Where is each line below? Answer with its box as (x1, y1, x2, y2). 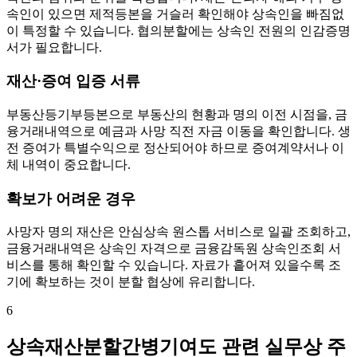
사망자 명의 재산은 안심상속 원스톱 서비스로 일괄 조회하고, (6, 225, 351, 239)
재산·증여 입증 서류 (6, 73, 140, 90)
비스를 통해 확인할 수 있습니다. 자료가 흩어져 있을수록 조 (6, 258, 341, 273)
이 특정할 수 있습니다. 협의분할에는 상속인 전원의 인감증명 (6, 23, 351, 37)
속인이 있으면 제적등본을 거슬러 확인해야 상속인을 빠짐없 (6, 6, 344, 21)
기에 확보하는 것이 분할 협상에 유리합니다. (6, 275, 255, 289)
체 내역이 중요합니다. (6, 158, 131, 172)
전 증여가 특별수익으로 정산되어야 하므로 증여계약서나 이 (6, 141, 344, 155)
